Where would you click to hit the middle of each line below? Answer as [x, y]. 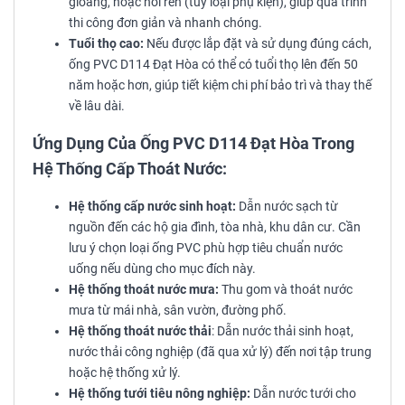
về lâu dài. [97, 107]
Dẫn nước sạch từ [287, 207]
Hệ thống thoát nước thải [140, 332]
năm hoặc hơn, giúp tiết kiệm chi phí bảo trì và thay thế [220, 86]
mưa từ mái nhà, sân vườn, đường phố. [178, 311]
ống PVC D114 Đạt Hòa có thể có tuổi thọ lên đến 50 [213, 65]
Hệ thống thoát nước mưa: [144, 290]
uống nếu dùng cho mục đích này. [162, 269]
